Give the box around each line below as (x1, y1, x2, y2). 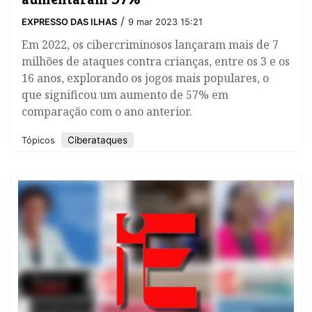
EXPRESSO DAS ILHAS (22, 17, 117, 28)
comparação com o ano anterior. (22, 104, 192, 120)
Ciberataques (68, 134, 127, 146)
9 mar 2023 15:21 (128, 17, 203, 28)
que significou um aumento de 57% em (22, 87, 228, 103)
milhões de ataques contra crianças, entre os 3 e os (22, 54, 290, 70)
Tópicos (22, 135, 58, 146)
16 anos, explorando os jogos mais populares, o (22, 70, 269, 86)
